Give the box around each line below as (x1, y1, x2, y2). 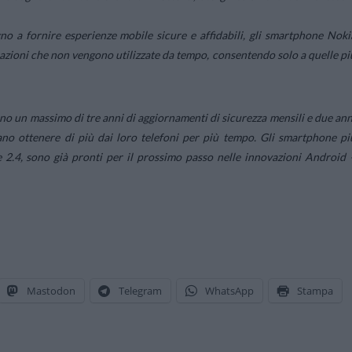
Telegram (119, 284, 162, 299)
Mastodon (27, 284, 75, 299)
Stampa (297, 284, 333, 299)
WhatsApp (205, 284, 254, 299)
